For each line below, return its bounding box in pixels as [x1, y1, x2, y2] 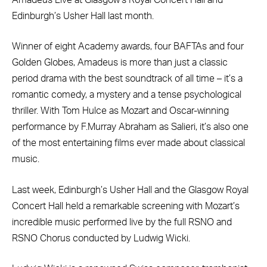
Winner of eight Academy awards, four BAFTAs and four [12, 42, 244, 52]
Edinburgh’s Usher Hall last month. [12, 11, 154, 21]
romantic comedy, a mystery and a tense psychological [12, 90, 241, 100]
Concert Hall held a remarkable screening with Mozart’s [12, 201, 240, 211]
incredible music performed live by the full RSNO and [12, 217, 232, 227]
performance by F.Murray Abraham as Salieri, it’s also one [12, 122, 249, 132]
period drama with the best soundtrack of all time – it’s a [12, 74, 243, 84]
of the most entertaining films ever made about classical [12, 138, 245, 148]
